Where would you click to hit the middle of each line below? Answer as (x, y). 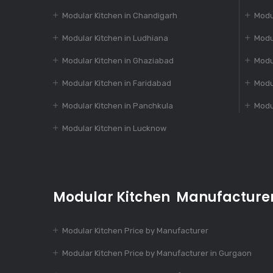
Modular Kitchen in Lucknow (114, 129)
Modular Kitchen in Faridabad (117, 83)
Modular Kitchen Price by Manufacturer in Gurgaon (157, 253)
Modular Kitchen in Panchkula (118, 106)
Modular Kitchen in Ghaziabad (118, 61)
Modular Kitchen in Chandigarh (120, 16)
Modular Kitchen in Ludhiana (115, 38)
